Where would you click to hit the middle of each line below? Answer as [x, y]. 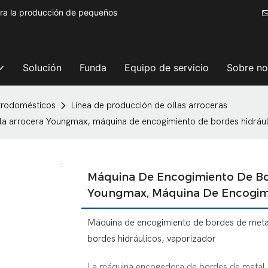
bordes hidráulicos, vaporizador [151, 239]
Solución [42, 68]
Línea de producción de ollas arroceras [149, 105]
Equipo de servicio [166, 68]
